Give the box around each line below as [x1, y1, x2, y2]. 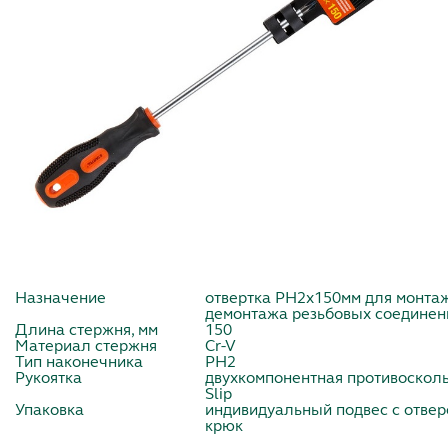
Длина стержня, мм [15, 322, 158, 339]
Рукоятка [15, 370, 82, 387]
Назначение [15, 290, 106, 307]
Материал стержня [15, 338, 157, 355]
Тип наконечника [15, 354, 143, 371]
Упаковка [15, 402, 84, 419]
